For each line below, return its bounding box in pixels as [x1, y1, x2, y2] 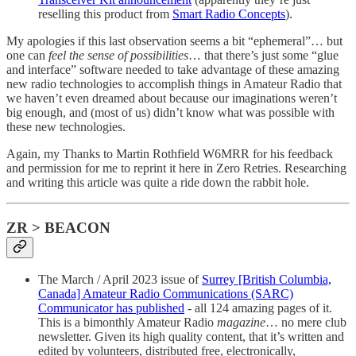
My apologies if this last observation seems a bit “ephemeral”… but [6, 34, 342, 48]
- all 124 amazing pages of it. [184, 301, 332, 315]
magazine [217, 315, 265, 330]
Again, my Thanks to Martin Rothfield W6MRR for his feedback [6, 147, 333, 161]
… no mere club [265, 315, 346, 330]
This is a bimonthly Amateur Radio [38, 315, 217, 330]
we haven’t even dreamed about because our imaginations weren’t [6, 91, 337, 105]
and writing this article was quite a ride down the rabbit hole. [6, 176, 309, 189]
